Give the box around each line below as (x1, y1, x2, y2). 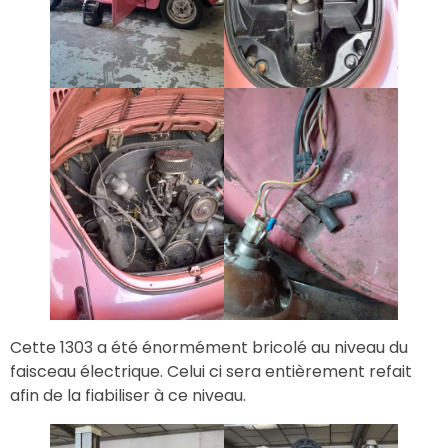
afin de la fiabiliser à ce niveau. (10, 383, 246, 407)
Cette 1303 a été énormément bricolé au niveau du (10, 335, 408, 359)
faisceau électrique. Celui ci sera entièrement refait (10, 359, 412, 383)
